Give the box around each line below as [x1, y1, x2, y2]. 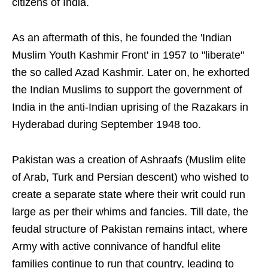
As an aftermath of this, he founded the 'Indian [12, 32, 232, 44]
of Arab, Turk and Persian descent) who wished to [12, 171, 249, 184]
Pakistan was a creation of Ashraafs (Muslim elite [12, 154, 246, 166]
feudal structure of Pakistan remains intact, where [12, 223, 248, 236]
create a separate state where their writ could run [12, 188, 245, 201]
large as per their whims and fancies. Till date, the [12, 206, 248, 218]
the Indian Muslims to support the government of [12, 84, 242, 96]
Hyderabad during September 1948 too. [12, 118, 201, 131]
